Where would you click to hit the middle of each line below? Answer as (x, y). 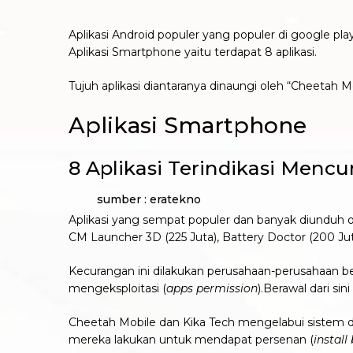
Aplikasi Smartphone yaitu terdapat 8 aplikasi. (193, 52)
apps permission (212, 288)
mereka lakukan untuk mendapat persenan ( (191, 339)
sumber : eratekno (135, 199)
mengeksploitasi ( (117, 288)
